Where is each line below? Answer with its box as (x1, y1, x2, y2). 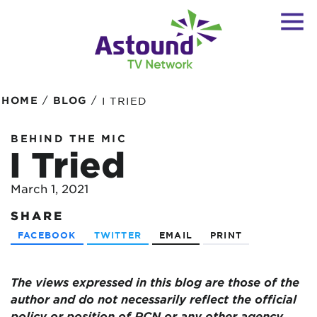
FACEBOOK (18, 229, 76, 241)
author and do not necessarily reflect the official (11, 292, 296, 306)
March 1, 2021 (11, 181, 88, 195)
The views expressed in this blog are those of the (11, 275, 299, 289)
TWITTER (93, 229, 142, 241)
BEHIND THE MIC (11, 132, 127, 144)
